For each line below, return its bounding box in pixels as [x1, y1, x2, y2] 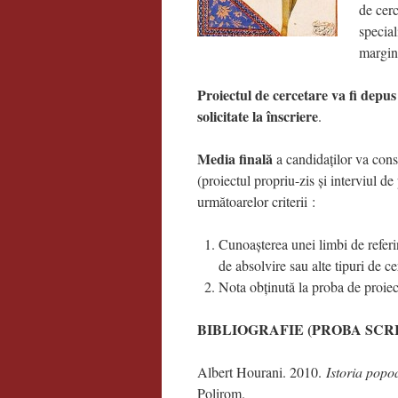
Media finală [197, 148, 273, 169]
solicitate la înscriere [197, 106, 318, 126]
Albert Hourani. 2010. [197, 362, 326, 381]
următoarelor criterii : [197, 192, 315, 211]
